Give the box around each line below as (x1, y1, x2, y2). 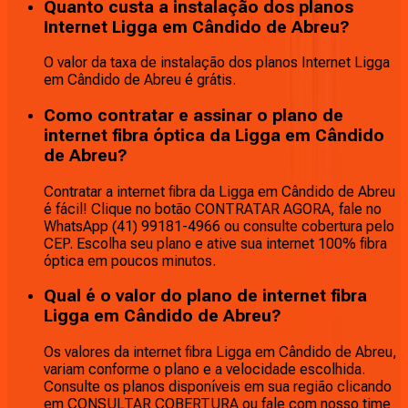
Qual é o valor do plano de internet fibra (44, 286, 367, 307)
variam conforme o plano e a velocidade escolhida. (44, 361, 365, 379)
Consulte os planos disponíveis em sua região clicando (44, 378, 392, 396)
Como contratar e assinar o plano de (44, 106, 343, 127)
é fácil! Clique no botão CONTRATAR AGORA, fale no (44, 199, 382, 218)
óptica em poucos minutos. (44, 251, 216, 270)
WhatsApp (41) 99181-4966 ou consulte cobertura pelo (44, 217, 394, 235)
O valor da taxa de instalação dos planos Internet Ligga (44, 54, 390, 72)
